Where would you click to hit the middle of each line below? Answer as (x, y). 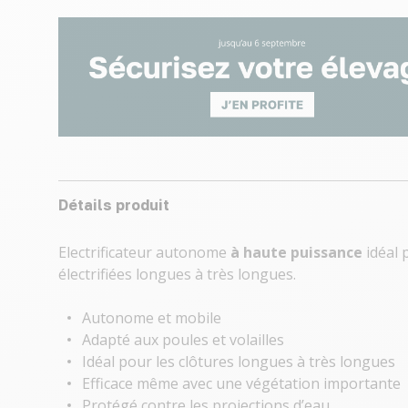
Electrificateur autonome (144, 253)
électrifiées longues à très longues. (177, 275)
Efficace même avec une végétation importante (241, 384)
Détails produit (114, 205)
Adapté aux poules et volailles (183, 340)
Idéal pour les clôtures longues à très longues (239, 362)
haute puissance (303, 253)
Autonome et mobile (152, 318)
